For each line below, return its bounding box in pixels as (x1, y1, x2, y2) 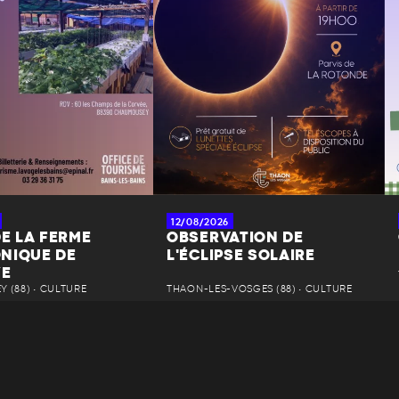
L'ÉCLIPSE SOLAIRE (167, 248, 315, 264)
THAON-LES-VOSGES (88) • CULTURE (167, 284, 353, 295)
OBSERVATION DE (167, 231, 304, 246)
